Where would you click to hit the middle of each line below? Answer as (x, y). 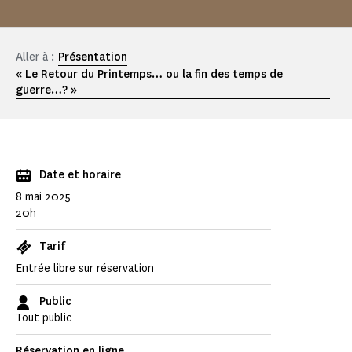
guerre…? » (46, 90)
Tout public (44, 318)
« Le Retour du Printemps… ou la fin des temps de (149, 75)
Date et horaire (80, 175)
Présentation (93, 57)
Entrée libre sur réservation (85, 269)
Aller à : (35, 57)
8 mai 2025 (43, 197)
